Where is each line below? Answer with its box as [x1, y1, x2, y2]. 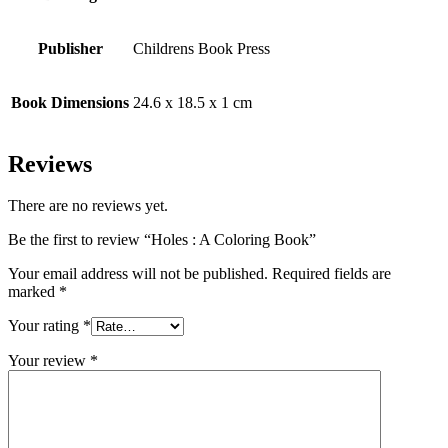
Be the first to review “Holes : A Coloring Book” [8, 231, 316, 249]
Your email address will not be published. [8, 265, 268, 283]
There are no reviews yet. [8, 197, 168, 215]
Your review [8, 352, 90, 370]
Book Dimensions [11, 93, 129, 111]
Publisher [37, 39, 103, 57]
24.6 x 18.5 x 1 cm [133, 93, 252, 111]
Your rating [8, 317, 83, 335]
